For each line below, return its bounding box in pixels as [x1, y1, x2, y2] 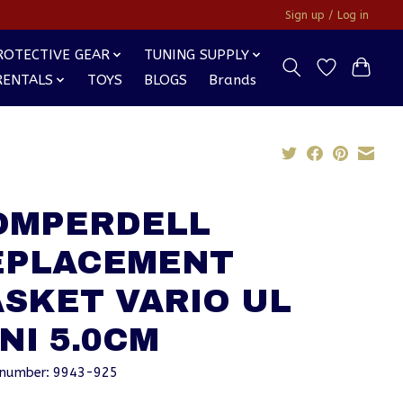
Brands [209, 72, 257, 89]
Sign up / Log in [285, 8, 370, 22]
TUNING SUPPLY [144, 47, 250, 64]
